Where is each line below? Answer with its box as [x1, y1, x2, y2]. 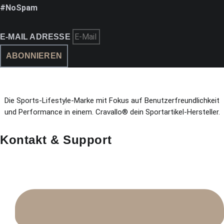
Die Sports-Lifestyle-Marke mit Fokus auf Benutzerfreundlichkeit [4, 95, 219, 105]
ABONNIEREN [6, 51, 62, 60]
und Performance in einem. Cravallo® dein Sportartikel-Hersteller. [4, 107, 220, 116]
